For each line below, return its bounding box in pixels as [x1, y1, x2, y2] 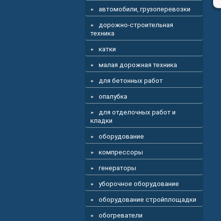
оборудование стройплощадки [99, 196, 196, 203]
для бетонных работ [99, 77, 163, 84]
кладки [90, 117, 112, 124]
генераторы [99, 164, 136, 172]
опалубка [99, 93, 127, 100]
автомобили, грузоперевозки [99, 5, 190, 13]
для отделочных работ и [99, 109, 176, 116]
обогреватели [99, 212, 143, 219]
